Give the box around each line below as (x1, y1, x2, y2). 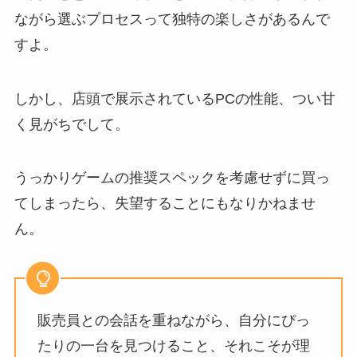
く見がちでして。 (14, 116, 129, 132)
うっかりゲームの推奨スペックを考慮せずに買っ (14, 170, 330, 186)
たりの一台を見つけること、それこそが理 (37, 338, 310, 355)
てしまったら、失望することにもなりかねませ (14, 195, 316, 212)
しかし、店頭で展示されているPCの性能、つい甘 (14, 90, 335, 107)
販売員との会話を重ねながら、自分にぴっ (37, 312, 310, 329)
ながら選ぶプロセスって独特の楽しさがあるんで (14, 10, 330, 27)
